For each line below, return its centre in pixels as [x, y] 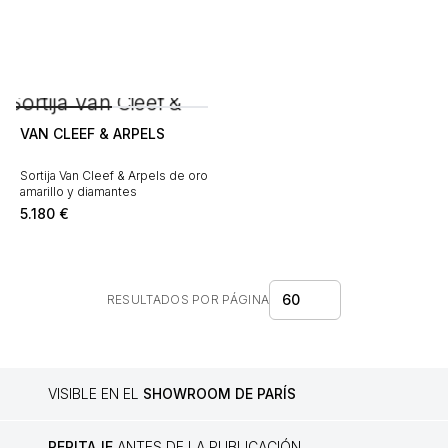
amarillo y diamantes [78, 191]
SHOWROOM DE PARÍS [219, 393]
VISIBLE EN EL [95, 393]
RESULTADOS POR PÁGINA [188, 299]
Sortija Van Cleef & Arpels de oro [114, 175]
